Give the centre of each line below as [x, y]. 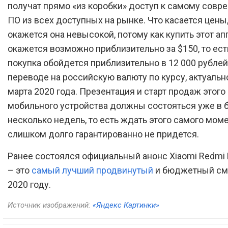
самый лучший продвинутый [92, 170]
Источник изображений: [50, 205]
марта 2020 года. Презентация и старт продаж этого [117, 91]
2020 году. [29, 184]
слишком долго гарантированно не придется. [103, 134]
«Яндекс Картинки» [126, 205]
